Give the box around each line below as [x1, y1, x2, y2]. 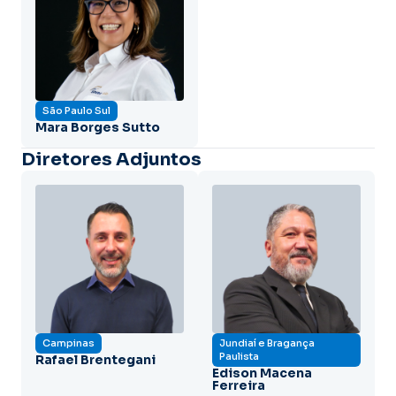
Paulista [219, 349, 259, 362]
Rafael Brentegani [35, 351, 156, 368]
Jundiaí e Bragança [219, 336, 315, 349]
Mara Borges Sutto [35, 118, 160, 135]
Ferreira [212, 377, 265, 393]
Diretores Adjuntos [21, 148, 202, 171]
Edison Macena [212, 364, 312, 381]
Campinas [42, 336, 95, 349]
